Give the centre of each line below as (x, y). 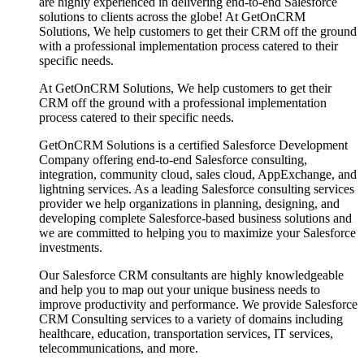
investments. (71, 247)
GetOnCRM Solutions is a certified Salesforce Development (193, 145)
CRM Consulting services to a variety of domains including (191, 318)
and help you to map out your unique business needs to (180, 289)
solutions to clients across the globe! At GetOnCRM (172, 16)
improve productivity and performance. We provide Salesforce (198, 304)
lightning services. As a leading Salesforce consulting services (197, 188)
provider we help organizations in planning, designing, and (189, 203)
